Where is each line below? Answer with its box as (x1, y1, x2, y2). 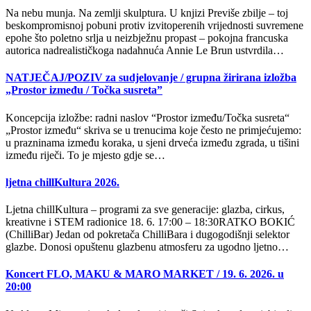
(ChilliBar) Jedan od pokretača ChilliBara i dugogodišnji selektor (6, 228, 289, 241)
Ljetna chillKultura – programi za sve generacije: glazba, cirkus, (6, 203, 285, 216)
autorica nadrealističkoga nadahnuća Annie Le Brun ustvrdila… (6, 44, 284, 57)
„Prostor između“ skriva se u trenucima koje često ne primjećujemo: (6, 124, 301, 136)
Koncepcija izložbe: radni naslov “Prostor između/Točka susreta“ (6, 111, 289, 124)
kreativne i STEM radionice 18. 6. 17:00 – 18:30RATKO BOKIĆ (6, 216, 295, 228)
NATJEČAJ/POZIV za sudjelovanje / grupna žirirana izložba (6, 72, 296, 84)
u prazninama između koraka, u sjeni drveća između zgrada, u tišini (6, 136, 299, 149)
